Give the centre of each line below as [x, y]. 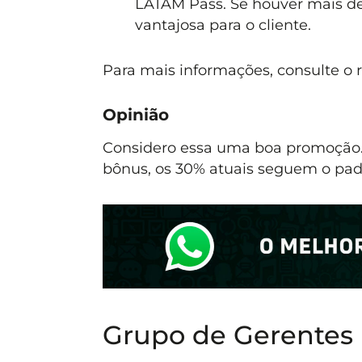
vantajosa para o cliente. [223, 24]
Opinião [135, 115]
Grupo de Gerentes [227, 335]
